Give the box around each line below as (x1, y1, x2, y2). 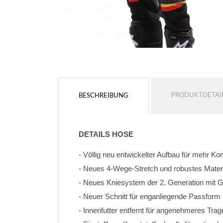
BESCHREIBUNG (79, 92, 128, 99)
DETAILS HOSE (79, 130, 133, 138)
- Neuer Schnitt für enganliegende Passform (79, 192, 221, 201)
